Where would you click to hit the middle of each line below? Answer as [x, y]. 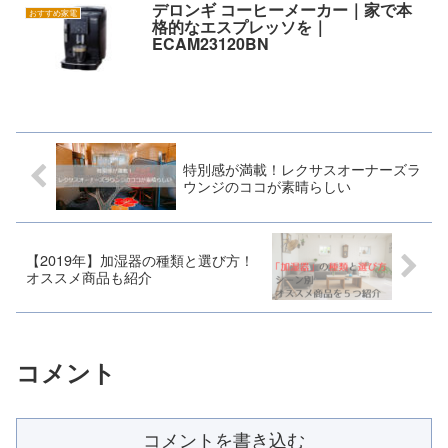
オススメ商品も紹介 [89, 276]
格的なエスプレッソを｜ [239, 27]
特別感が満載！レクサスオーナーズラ [301, 169]
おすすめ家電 [53, 12]
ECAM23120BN [210, 44]
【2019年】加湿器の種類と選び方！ [140, 259]
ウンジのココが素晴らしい [266, 186]
